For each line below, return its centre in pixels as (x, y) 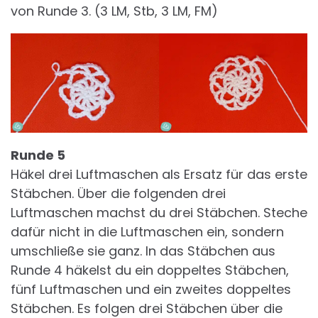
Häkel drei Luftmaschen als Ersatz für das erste (159, 174)
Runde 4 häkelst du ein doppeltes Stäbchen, (150, 270)
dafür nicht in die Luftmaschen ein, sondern (147, 231)
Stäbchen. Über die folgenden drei (118, 193)
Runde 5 (38, 155)
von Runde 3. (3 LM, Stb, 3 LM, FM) (114, 11)
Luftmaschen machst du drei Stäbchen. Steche (159, 212)
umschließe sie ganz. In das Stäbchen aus (143, 251)
